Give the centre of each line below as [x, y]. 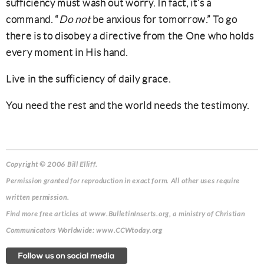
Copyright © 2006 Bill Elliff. [52, 164]
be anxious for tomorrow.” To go [164, 19]
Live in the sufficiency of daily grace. [88, 79]
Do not [75, 19]
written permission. [38, 197]
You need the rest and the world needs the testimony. [128, 105]
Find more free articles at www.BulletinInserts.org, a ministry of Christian [126, 214]
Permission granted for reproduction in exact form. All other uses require [123, 181]
